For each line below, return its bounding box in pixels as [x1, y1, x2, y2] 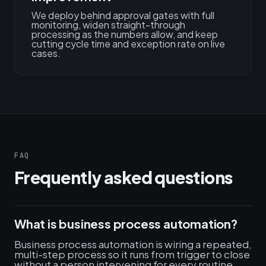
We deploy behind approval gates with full [31, 9, 214, 21]
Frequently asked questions [14, 167, 233, 188]
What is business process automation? [14, 216, 237, 231]
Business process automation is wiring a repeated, [14, 237, 252, 251]
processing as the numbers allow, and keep [31, 28, 218, 40]
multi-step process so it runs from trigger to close [14, 248, 250, 261]
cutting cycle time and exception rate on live [31, 37, 225, 50]
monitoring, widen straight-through [31, 18, 185, 31]
